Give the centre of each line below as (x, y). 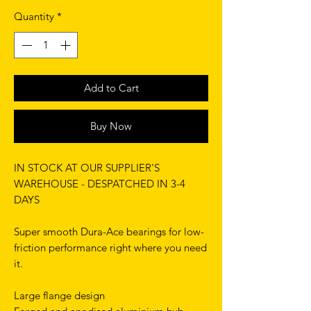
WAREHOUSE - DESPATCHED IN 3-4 (100, 184)
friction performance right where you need (110, 248)
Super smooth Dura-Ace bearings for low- (109, 232)
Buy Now (111, 126)
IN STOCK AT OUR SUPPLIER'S (87, 168)
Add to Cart (111, 88)
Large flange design (59, 296)
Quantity (34, 16)
